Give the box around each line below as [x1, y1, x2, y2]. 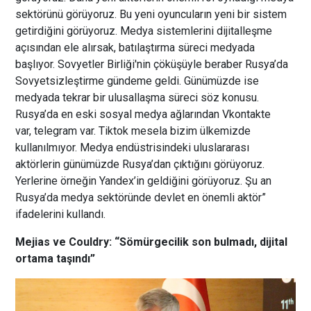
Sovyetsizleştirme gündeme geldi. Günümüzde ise [15, 74, 260, 88]
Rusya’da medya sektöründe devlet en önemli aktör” [15, 191, 267, 205]
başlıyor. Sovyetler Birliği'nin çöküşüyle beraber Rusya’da [15, 58, 289, 72]
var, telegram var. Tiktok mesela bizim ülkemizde [15, 124, 251, 138]
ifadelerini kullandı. [15, 208, 106, 221]
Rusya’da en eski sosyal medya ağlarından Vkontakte [15, 108, 271, 121]
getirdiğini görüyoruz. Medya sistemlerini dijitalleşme [15, 24, 273, 38]
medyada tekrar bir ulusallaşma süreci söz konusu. [15, 91, 260, 105]
